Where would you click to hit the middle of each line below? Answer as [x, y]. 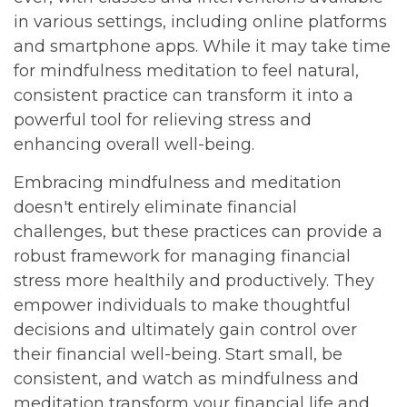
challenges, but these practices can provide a [198, 232]
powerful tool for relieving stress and [163, 120]
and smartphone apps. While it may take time [202, 46]
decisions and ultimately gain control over [185, 330]
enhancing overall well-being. [134, 144]
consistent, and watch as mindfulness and [186, 379]
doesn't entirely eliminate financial [155, 207]
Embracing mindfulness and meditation [178, 183]
